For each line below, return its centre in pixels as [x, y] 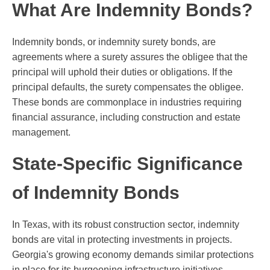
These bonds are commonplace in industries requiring [127, 102]
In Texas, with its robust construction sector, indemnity [126, 225]
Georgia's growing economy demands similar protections [133, 255]
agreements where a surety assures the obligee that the [130, 57]
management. [41, 133]
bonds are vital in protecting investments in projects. [122, 240]
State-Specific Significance [127, 164]
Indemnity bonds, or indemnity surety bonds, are [114, 42]
